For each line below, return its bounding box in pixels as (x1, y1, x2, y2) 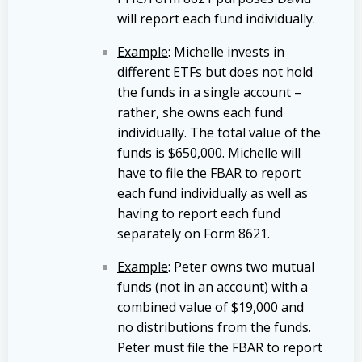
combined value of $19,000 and (117, 297, 304, 316)
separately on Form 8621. (117, 224, 270, 242)
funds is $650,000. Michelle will (117, 143, 301, 162)
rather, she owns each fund (117, 103, 283, 121)
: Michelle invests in (168, 42, 284, 61)
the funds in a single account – (117, 82, 301, 101)
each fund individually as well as (117, 183, 308, 202)
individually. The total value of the (117, 123, 321, 141)
